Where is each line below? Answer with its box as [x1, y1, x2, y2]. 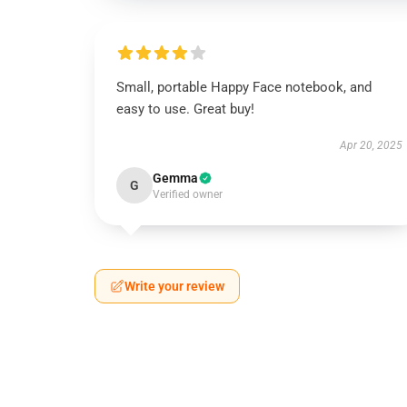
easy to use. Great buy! [116, 101, 254, 117]
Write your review [124, 279, 224, 293]
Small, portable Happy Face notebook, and [116, 79, 372, 95]
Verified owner [153, 188, 223, 201]
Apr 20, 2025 [339, 139, 402, 152]
